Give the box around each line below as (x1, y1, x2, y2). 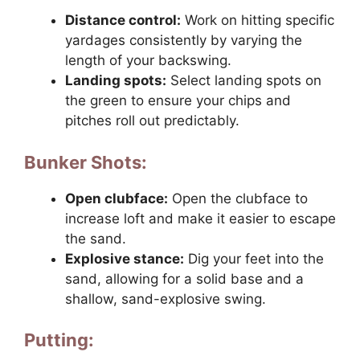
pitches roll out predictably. (65, 112, 239, 129)
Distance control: (65, 12, 181, 29)
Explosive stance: (65, 250, 184, 267)
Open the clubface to (168, 190, 308, 207)
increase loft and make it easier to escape (65, 210, 336, 227)
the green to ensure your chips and (65, 92, 291, 109)
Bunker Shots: (24, 151, 147, 173)
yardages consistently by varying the (65, 32, 302, 49)
